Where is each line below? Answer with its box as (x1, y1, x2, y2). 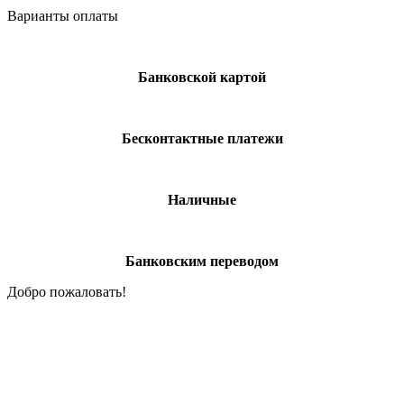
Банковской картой (138, 69, 266, 85)
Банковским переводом (125, 252, 279, 269)
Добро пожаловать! (7, 283, 126, 299)
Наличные (168, 191, 236, 207)
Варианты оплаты (7, 7, 118, 23)
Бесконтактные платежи (121, 130, 283, 146)
